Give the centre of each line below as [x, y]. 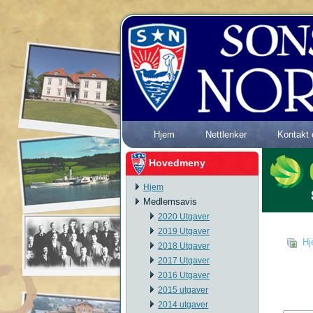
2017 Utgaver [184, 261]
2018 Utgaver [184, 246]
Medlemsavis [170, 202]
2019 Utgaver [184, 231]
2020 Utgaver [184, 217]
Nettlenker [226, 134]
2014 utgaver [183, 305]
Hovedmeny [177, 162]
